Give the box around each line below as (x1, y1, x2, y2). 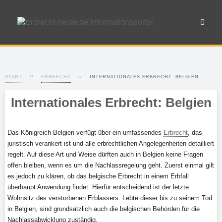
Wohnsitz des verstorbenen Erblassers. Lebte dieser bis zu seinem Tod (7, 194, 212, 202)
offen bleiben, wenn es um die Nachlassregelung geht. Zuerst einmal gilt (7, 162, 214, 169)
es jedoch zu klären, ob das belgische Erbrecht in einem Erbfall (7, 172, 189, 180)
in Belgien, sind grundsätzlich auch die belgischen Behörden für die (7, 205, 200, 213)
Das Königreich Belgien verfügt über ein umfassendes (7, 129, 164, 136)
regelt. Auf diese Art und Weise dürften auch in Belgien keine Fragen (7, 151, 203, 158)
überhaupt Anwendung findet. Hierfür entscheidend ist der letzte (7, 183, 189, 191)
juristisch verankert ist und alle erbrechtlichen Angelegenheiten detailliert (7, 140, 214, 147)
